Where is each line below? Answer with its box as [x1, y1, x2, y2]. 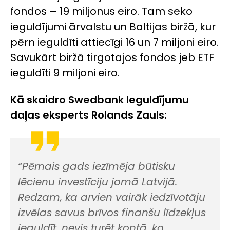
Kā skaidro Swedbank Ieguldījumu [10, 92, 189, 107]
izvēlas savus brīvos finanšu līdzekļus [18, 205, 206, 220]
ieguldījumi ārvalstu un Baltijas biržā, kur [10, 20, 216, 34]
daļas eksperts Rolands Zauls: [10, 108, 167, 123]
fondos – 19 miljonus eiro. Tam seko [10, 4, 193, 18]
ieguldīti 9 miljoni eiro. [10, 66, 120, 80]
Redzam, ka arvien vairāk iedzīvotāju [18, 190, 205, 205]
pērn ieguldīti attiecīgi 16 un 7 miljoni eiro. [10, 35, 219, 49]
